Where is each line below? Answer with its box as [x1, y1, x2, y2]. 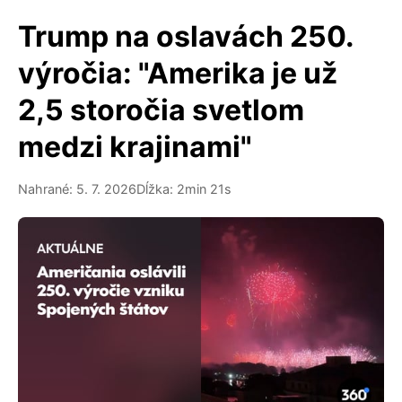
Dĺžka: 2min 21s [136, 181, 232, 197]
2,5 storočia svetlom [18, 92, 304, 127]
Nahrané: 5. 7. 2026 [18, 181, 136, 197]
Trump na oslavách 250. [18, 19, 354, 54]
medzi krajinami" [18, 129, 252, 164]
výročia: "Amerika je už [18, 56, 337, 91]
